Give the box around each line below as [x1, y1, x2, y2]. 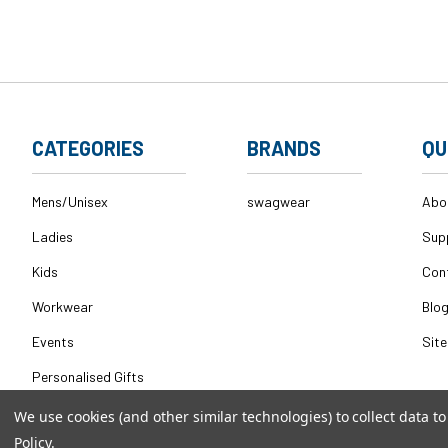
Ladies [32, 228, 73, 246]
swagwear [246, 193, 310, 211]
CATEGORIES [32, 136, 144, 161]
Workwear [32, 298, 93, 316]
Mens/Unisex [32, 193, 108, 211]
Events [32, 333, 74, 351]
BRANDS [246, 136, 321, 161]
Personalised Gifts [32, 368, 144, 386]
